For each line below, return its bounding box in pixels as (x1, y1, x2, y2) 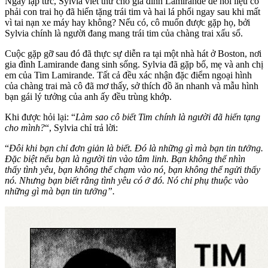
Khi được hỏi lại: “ (5, 112, 75, 123)
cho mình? (5, 123, 45, 133)
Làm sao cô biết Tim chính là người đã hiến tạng (75, 112, 260, 123)
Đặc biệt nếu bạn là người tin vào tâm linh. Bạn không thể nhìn (5, 154, 245, 165)
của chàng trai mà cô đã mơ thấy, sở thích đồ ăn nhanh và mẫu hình (5, 81, 258, 92)
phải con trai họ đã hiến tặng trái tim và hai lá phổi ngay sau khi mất (5, 7, 260, 17)
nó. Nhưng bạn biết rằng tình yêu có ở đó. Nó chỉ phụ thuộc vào (5, 175, 248, 186)
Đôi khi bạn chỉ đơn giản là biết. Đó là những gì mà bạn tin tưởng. (9, 143, 263, 154)
